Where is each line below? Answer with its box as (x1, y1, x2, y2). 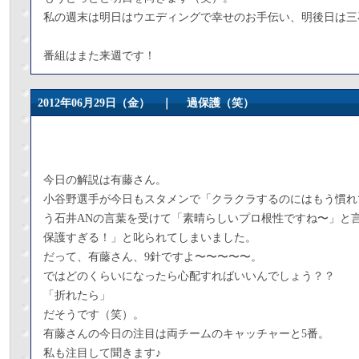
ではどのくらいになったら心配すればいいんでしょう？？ (43, 270, 335, 282)
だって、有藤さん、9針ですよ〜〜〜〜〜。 (43, 251, 262, 263)
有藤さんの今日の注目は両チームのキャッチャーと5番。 (43, 328, 329, 340)
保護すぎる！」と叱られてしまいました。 (43, 232, 256, 244)
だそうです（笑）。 (43, 309, 144, 321)
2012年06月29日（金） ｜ (38, 97, 187, 109)
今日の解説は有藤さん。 (43, 174, 167, 186)
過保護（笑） (187, 97, 254, 109)
